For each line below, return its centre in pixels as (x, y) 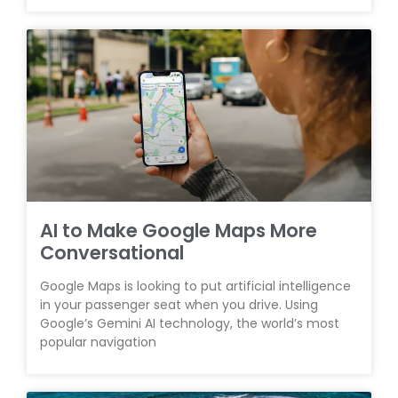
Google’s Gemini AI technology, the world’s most (190, 323)
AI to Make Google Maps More (179, 231)
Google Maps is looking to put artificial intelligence (195, 286)
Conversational (112, 253)
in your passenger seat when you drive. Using (179, 305)
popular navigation (98, 342)
